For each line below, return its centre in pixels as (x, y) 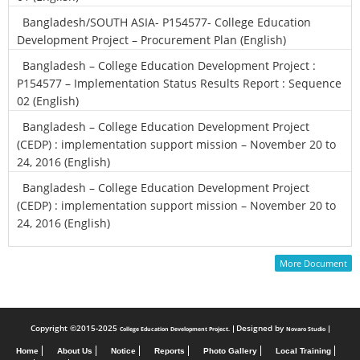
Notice (123, 351)
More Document (313, 263)
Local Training (303, 351)
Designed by (260, 328)
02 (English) (48, 101)
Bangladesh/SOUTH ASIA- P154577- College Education (167, 22)
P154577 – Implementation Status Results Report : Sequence (179, 83)
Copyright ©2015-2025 (75, 328)
